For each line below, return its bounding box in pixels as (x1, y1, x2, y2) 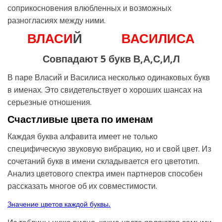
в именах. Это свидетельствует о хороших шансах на (7, 85, 202, 95)
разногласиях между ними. (7, 15, 106, 25)
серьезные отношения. (7, 97, 92, 107)
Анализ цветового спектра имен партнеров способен (7, 168, 203, 178)
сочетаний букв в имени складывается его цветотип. (7, 156, 199, 166)
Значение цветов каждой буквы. (7, 200, 111, 208)
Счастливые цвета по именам (7, 113, 153, 125)
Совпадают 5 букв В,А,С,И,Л (42, 53, 180, 65)
